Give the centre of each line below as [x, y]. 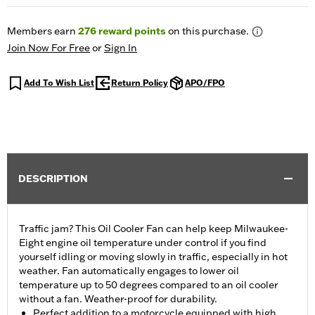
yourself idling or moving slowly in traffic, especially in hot [153, 257]
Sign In [121, 48]
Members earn [43, 31]
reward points [131, 31]
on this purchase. [207, 31]
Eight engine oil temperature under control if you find [143, 243]
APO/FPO [205, 83]
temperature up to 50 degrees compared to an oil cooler [149, 285]
